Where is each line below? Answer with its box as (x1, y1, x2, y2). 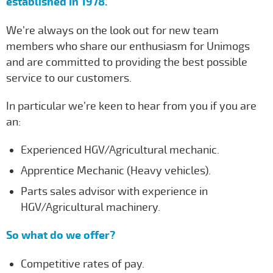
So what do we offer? (6, 228, 115, 243)
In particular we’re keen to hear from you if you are (6, 99, 257, 113)
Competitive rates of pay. (21, 257, 144, 271)
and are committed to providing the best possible (6, 55, 247, 69)
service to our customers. (6, 71, 132, 85)
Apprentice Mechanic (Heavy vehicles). (21, 163, 211, 177)
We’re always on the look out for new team (6, 23, 219, 37)
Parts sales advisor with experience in (21, 184, 208, 198)
